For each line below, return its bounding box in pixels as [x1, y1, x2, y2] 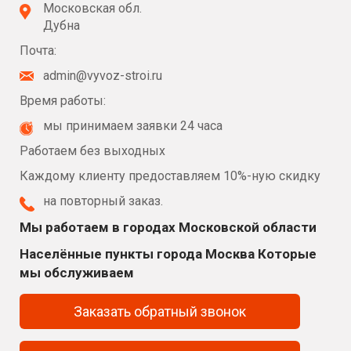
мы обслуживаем [20, 264, 134, 280]
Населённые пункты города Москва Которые [20, 245, 317, 262]
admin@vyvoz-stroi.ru [43, 67, 162, 83]
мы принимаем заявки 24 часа [43, 118, 223, 133]
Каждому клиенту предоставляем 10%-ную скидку [20, 168, 320, 183]
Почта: [20, 42, 56, 58]
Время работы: [20, 92, 106, 108]
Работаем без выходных [20, 143, 165, 158]
